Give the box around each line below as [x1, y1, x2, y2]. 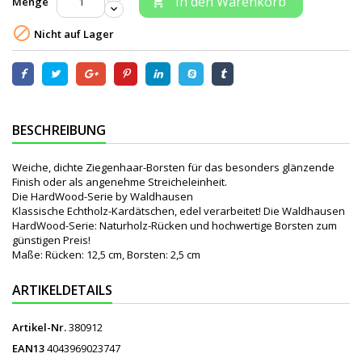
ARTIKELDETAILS [12, 280, 112, 299]
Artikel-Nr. [12, 319, 66, 335]
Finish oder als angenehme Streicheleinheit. [12, 174, 227, 189]
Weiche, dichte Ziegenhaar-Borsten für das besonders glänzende [12, 159, 335, 175]
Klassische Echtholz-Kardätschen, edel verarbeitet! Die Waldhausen [12, 203, 345, 218]
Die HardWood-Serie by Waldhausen [12, 188, 193, 204]
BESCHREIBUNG [12, 120, 106, 139]
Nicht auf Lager [32, 27, 114, 42]
